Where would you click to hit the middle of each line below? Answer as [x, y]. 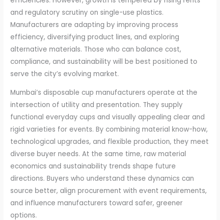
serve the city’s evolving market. [65, 74]
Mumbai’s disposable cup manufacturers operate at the [104, 93]
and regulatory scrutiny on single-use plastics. [87, 12]
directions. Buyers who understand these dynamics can [102, 179]
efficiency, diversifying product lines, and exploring [95, 37]
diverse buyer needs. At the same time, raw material [98, 154]
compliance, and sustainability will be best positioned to [104, 61]
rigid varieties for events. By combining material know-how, [109, 130]
